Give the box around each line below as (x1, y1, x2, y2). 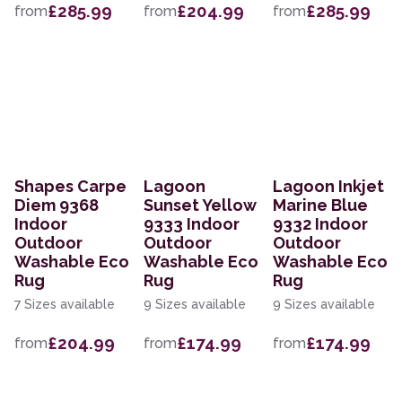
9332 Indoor (273, 214, 368, 234)
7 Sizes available (14, 297, 115, 312)
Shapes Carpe (14, 177, 127, 197)
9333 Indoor (144, 214, 240, 234)
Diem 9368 (14, 196, 99, 215)
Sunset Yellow (144, 196, 257, 215)
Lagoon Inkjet (273, 177, 384, 197)
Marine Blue (273, 196, 368, 215)
